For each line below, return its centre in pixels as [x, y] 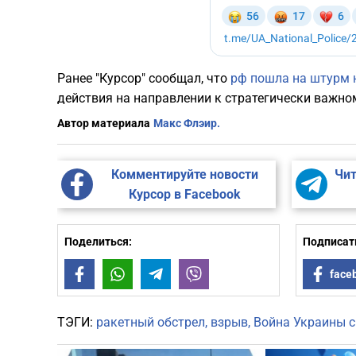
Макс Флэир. [187, 124]
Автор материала [104, 124]
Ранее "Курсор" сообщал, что [144, 79]
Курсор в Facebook [184, 195]
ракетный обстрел [151, 323]
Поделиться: [98, 242]
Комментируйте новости [184, 175]
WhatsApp [158, 275]
